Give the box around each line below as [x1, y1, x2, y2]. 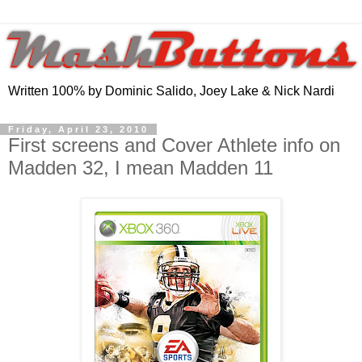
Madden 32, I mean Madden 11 [8, 156, 273, 179]
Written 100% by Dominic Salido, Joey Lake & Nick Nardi [8, 83, 335, 98]
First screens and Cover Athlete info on [8, 133, 340, 156]
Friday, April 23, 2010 [8, 124, 149, 134]
